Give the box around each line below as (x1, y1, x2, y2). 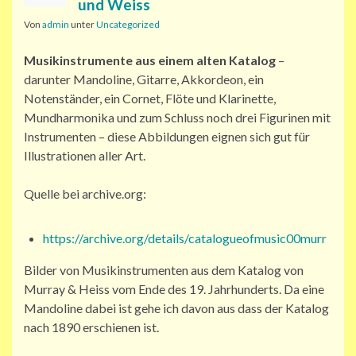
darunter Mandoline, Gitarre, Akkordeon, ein (24, 72, 264, 87)
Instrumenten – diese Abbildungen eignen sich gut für (24, 129, 310, 145)
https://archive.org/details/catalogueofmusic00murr (43, 230, 327, 246)
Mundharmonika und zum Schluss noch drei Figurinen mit (24, 110, 331, 126)
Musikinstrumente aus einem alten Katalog (24, 52, 276, 68)
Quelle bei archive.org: (24, 186, 146, 202)
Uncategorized (96, 18, 160, 31)
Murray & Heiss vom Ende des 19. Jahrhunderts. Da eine (24, 281, 324, 297)
